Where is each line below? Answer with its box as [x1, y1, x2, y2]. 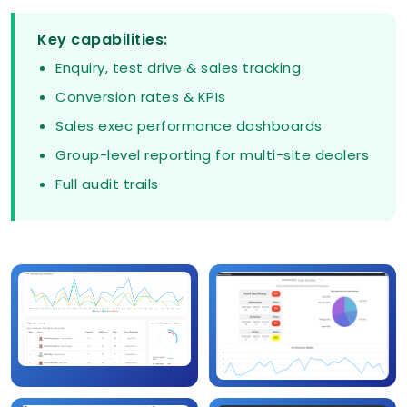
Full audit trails [55, 174, 159, 194]
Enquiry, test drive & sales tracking [55, 58, 301, 78]
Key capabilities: [37, 29, 168, 51]
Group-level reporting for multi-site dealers [55, 145, 369, 165]
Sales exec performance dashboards [55, 116, 323, 136]
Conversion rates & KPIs [55, 87, 226, 107]
